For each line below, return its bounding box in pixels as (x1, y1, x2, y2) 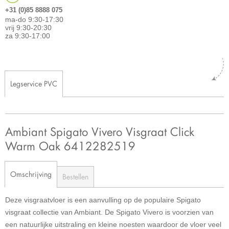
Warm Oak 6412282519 (5, 138, 135, 153)
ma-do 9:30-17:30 (5, 15, 63, 24)
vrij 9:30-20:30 (5, 23, 52, 32)
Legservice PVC (10, 78, 57, 88)
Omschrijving (10, 169, 52, 179)
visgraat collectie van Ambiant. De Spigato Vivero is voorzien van (5, 208, 214, 216)
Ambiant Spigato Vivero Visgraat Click (5, 124, 194, 139)
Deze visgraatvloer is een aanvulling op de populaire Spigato (5, 195, 201, 204)
